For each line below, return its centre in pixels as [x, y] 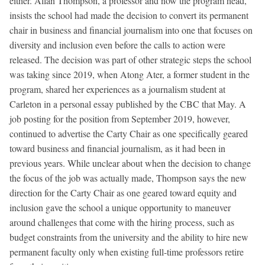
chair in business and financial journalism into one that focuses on [131, 30]
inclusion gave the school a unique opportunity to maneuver [120, 208]
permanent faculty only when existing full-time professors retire [127, 252]
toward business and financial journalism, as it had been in [117, 148]
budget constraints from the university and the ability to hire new [129, 237]
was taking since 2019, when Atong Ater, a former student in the [130, 75]
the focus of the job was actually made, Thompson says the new [128, 178]
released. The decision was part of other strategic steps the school [130, 60]
